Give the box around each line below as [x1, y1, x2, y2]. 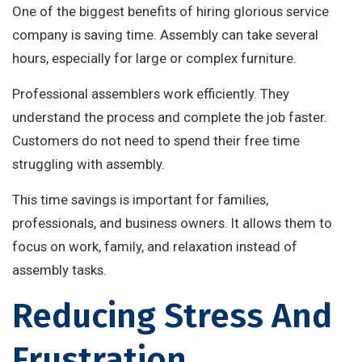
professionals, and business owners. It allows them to [12, 215, 332, 232]
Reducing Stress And [12, 296, 332, 337]
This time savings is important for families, [12, 192, 268, 208]
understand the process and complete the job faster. [12, 109, 327, 126]
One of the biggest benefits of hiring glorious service [12, 3, 329, 20]
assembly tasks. [12, 262, 107, 279]
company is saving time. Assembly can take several [12, 27, 318, 44]
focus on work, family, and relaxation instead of [12, 238, 297, 255]
